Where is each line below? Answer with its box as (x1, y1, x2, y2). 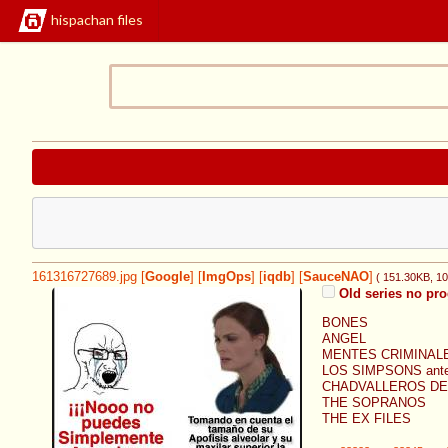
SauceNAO (303, 270, 369, 285)
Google (145, 270, 190, 285)
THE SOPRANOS (322, 396, 426, 411)
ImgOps (202, 270, 251, 285)
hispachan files (51, 11, 143, 29)
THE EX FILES (322, 412, 411, 427)
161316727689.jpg (32, 270, 137, 285)
